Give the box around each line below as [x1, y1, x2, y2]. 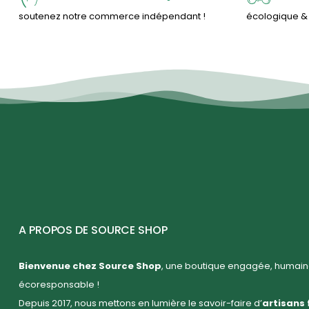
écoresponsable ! [19, 278, 99, 292]
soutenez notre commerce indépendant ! [19, 10, 206, 23]
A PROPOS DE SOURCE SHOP [19, 222, 168, 239]
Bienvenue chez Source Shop [19, 259, 161, 273]
